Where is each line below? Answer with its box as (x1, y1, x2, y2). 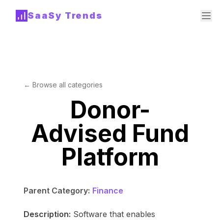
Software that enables (73, 209, 155, 219)
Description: (24, 209, 71, 219)
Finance (92, 186, 123, 195)
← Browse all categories (24, 81, 103, 89)
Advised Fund (31, 119, 189, 148)
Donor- (70, 95, 150, 124)
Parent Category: (24, 186, 90, 195)
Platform (61, 142, 159, 171)
